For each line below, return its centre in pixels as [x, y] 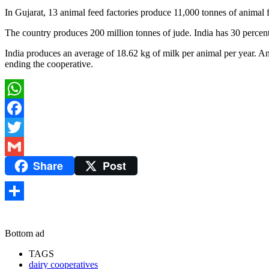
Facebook [23, 127]
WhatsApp [25, 108]
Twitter [18, 147]
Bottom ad [25, 233]
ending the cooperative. [49, 64]
